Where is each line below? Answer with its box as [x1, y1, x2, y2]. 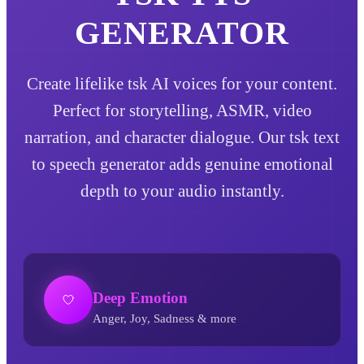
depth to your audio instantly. [80, 180, 284, 200]
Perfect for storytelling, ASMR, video [52, 100, 312, 119]
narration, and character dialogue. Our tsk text [24, 127, 340, 146]
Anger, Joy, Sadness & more [93, 311, 236, 326]
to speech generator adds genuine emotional [31, 154, 333, 173]
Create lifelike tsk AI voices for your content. [27, 73, 337, 93]
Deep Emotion [93, 289, 188, 307]
